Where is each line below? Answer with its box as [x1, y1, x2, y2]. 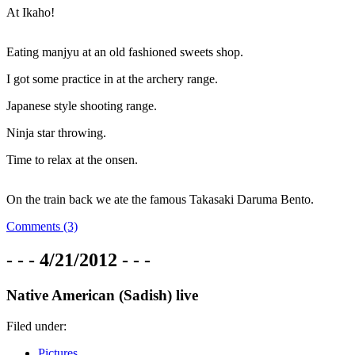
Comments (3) [6, 219, 78, 234]
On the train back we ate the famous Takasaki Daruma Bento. [6, 193, 314, 207]
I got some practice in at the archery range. [6, 72, 218, 86]
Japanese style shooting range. [6, 99, 157, 113]
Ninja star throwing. [6, 126, 106, 140]
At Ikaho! [6, 6, 55, 20]
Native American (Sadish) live [6, 286, 198, 303]
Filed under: [6, 319, 67, 333]
